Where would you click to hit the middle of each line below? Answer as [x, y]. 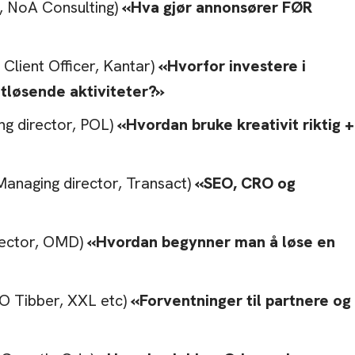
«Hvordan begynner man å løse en [211, 242]
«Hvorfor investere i [232, 66]
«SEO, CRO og [243, 183]
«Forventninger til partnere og [241, 301]
